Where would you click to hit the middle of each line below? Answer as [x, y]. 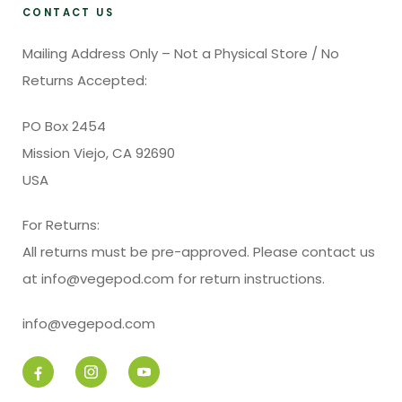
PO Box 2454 [64, 126]
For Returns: [61, 224]
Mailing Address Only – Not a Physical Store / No [181, 54]
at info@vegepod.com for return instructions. [175, 278]
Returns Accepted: [85, 81]
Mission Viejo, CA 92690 [99, 153]
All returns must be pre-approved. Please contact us [199, 251]
